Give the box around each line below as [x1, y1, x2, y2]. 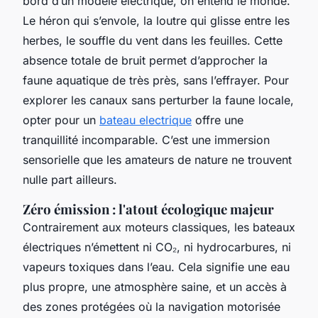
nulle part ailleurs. [23, 172, 117, 187]
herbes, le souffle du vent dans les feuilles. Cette [23, 33, 283, 48]
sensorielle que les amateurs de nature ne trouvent [23, 152, 292, 167]
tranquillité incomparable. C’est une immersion [23, 132, 270, 147]
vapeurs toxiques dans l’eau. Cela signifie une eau [23, 259, 290, 274]
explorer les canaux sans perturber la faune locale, [23, 92, 294, 107]
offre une [192, 112, 243, 127]
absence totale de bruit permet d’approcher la [23, 53, 268, 67]
